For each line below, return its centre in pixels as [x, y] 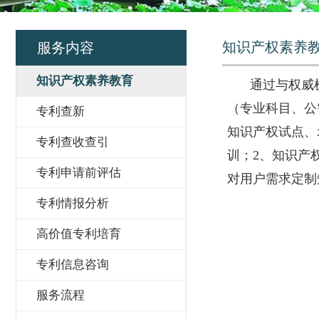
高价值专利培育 [79, 234]
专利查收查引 [73, 142]
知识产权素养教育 [85, 81]
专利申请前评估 [79, 173]
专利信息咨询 [73, 265]
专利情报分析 [73, 203]
